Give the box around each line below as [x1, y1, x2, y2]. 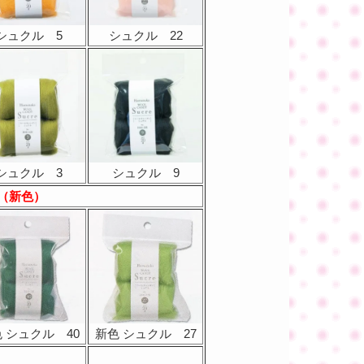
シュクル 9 [111, 166, 180, 180]
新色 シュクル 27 [94, 327, 197, 340]
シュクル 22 [108, 28, 183, 42]
